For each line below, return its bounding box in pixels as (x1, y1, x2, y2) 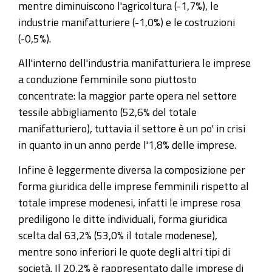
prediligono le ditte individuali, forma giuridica (18, 212, 227, 224)
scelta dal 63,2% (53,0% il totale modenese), (18, 229, 217, 240)
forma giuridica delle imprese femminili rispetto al (18, 180, 249, 191)
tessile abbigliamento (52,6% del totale (18, 106, 197, 117)
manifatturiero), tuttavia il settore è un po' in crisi (18, 123, 245, 134)
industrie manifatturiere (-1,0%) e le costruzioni (18, 16, 235, 27)
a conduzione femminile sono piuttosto (18, 73, 197, 84)
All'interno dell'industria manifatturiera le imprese (18, 57, 251, 68)
